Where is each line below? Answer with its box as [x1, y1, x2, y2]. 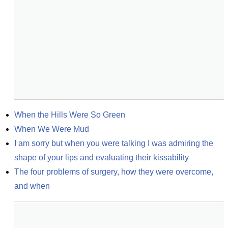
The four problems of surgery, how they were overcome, [14, 167, 213, 176]
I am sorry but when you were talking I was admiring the [14, 139, 213, 148]
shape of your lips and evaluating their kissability [14, 153, 189, 162]
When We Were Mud [14, 125, 89, 133]
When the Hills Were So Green [14, 110, 125, 119]
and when [14, 182, 50, 190]
